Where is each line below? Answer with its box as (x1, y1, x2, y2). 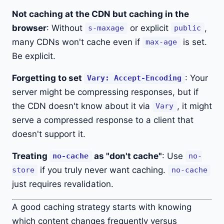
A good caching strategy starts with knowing (12, 201, 191, 212)
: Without (46, 22, 85, 33)
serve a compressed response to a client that (12, 114, 193, 125)
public (174, 23, 201, 33)
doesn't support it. (12, 128, 85, 139)
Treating (12, 150, 49, 161)
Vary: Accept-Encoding (87, 73, 182, 83)
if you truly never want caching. (37, 164, 168, 175)
